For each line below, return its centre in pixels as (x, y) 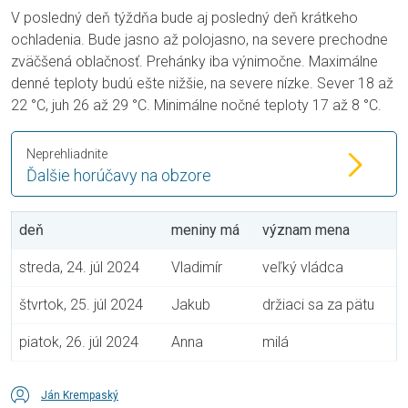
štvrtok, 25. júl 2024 (81, 305)
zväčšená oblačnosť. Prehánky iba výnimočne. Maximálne (194, 62)
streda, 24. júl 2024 (79, 268)
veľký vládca (303, 268)
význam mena (306, 230)
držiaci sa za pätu (318, 305)
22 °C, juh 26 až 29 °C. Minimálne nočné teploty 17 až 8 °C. (196, 106)
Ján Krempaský (80, 396)
